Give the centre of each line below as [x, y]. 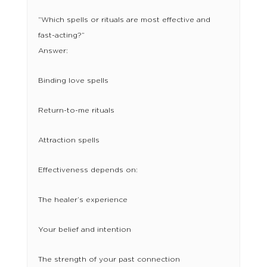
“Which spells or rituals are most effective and [124, 20]
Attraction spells [69, 140]
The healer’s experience [83, 200]
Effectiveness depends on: [88, 170]
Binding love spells [73, 81]
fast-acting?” [61, 35]
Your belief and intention [84, 230]
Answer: [53, 51]
